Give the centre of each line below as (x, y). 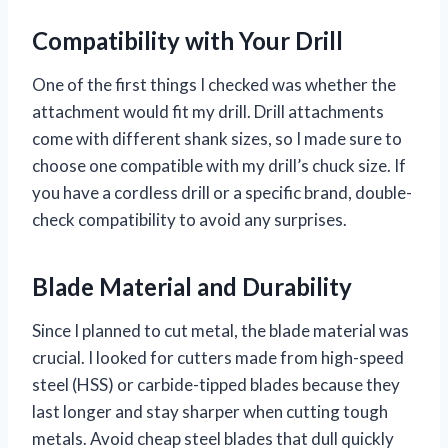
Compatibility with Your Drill (187, 40)
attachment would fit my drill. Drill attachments (208, 111)
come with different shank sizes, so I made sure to (217, 138)
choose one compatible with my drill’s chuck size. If (219, 165)
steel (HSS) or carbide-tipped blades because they (216, 384)
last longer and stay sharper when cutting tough (210, 411)
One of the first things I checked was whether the (214, 84)
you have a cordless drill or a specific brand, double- (222, 192)
